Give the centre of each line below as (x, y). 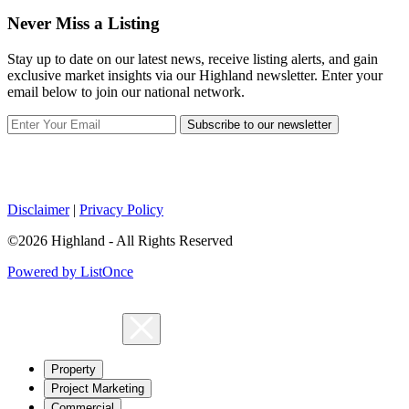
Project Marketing (98, 388)
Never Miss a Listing (84, 24)
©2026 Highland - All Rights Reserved (120, 240)
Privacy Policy (121, 209)
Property (73, 369)
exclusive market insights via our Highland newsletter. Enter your (195, 75)
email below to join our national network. (126, 91)
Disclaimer (38, 209)
